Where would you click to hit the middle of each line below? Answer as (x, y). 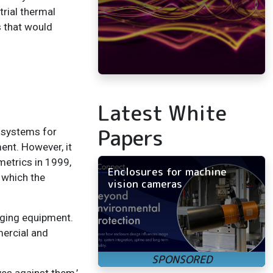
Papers (130, 137)
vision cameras (145, 183)
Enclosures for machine (167, 171)
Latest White (162, 112)
